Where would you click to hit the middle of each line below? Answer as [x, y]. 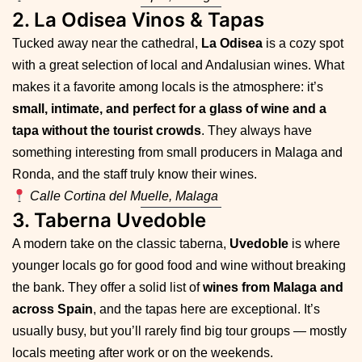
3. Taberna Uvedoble [109, 220]
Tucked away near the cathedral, [107, 43]
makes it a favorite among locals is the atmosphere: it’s [168, 86]
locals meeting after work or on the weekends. [143, 352]
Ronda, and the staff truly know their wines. [135, 174]
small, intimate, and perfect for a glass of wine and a [169, 108]
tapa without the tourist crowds [107, 130]
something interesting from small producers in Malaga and [177, 152]
